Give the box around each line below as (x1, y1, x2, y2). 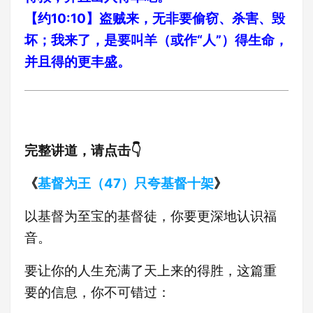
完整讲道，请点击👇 (24, 143, 141, 159)
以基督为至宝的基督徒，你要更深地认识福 (24, 208, 277, 224)
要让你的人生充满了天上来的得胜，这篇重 (24, 263, 277, 279)
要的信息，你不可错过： (24, 284, 170, 300)
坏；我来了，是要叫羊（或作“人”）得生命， (24, 32, 288, 48)
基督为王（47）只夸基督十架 (38, 175, 214, 191)
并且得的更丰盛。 (24, 54, 131, 70)
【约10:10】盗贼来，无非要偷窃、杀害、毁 (24, 10, 285, 27)
